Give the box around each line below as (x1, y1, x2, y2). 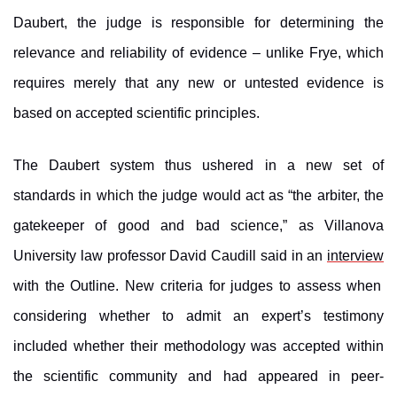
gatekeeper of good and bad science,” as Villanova (13, 217, 384, 233)
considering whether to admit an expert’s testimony (13, 307, 384, 323)
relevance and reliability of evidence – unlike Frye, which (13, 44, 384, 60)
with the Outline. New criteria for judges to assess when (13, 277, 382, 293)
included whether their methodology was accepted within (13, 338, 384, 354)
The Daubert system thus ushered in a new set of (13, 157, 384, 173)
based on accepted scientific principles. (13, 105, 260, 121)
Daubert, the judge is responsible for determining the (13, 14, 384, 30)
